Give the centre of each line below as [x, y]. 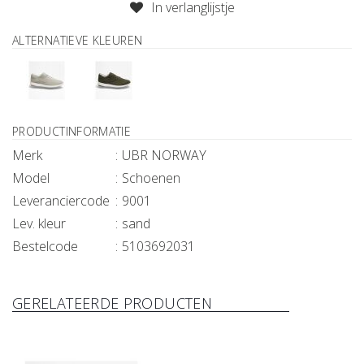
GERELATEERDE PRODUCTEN [113, 303]
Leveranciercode [61, 200]
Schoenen [151, 178]
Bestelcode [45, 246]
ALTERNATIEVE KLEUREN [78, 41]
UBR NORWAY [164, 155]
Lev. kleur [39, 223]
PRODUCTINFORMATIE [72, 131]
